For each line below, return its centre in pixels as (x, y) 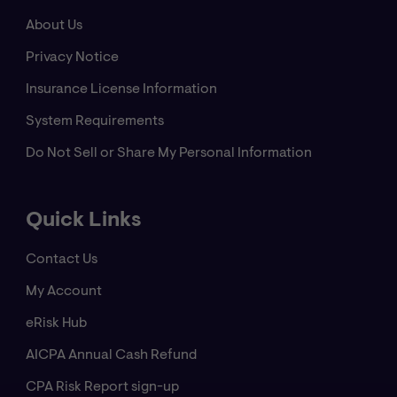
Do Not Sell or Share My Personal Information (168, 154)
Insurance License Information (121, 90)
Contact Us (61, 260)
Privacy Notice (72, 58)
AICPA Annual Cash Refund (111, 356)
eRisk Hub (56, 324)
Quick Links (83, 221)
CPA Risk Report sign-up (102, 388)
